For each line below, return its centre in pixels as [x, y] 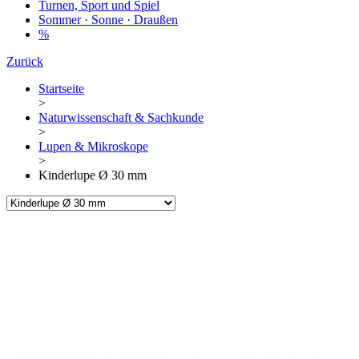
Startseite [61, 89]
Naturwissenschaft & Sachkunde [121, 118]
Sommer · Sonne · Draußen [108, 20]
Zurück [25, 62]
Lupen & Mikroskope [93, 147]
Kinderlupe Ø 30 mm [93, 175]
